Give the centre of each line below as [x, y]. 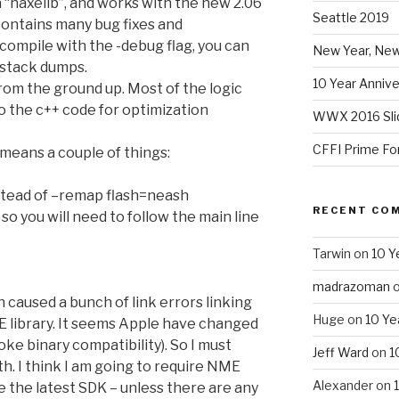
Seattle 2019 [350, 17]
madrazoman [351, 286]
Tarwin [331, 253]
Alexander [342, 385]
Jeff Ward [340, 352]
